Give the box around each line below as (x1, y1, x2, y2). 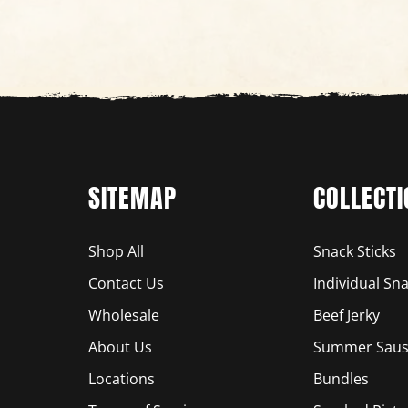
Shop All (87, 240, 144, 261)
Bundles (313, 368, 369, 389)
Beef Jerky (313, 304, 380, 325)
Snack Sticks (313, 240, 396, 261)
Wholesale (87, 304, 159, 325)
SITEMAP (87, 178, 177, 217)
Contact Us (87, 272, 164, 293)
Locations (87, 368, 155, 389)
